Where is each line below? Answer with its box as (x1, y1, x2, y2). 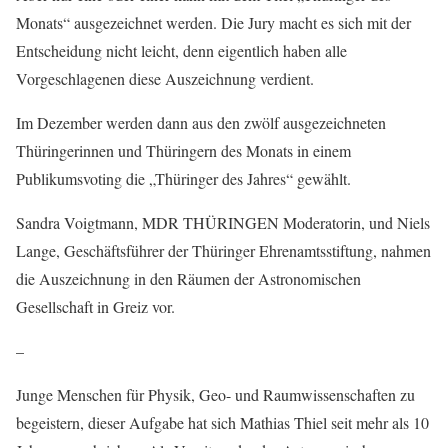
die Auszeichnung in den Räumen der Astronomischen (16, 268, 361, 290)
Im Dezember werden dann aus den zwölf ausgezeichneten (16, 112, 386, 134)
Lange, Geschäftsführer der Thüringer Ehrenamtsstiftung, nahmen (16, 240, 431, 262)
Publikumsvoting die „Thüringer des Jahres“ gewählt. (16, 168, 351, 190)
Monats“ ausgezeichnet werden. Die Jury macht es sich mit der (16, 12, 411, 34)
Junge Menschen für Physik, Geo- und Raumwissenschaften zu (16, 384, 415, 406)
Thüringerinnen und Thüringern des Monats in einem (16, 140, 351, 162)
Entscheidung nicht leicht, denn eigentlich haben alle (16, 40, 347, 62)
